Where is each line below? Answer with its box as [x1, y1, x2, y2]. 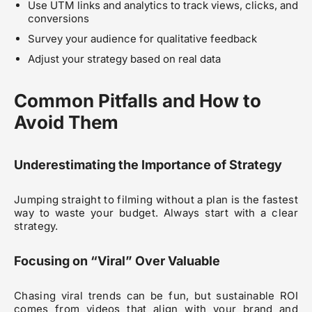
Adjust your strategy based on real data [28, 52, 221, 66]
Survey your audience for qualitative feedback [28, 32, 257, 46]
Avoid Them [14, 111, 118, 134]
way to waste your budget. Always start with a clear [14, 206, 298, 220]
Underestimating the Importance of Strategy [14, 157, 282, 173]
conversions [28, 12, 89, 26]
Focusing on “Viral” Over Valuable [14, 253, 220, 269]
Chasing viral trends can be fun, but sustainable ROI [14, 289, 298, 303]
